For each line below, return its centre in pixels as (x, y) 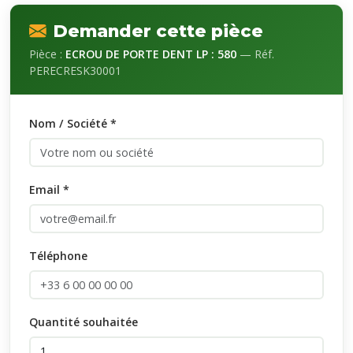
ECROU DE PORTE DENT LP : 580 (151, 54)
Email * (49, 190)
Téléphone (58, 256)
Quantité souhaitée (84, 322)
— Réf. (255, 54)
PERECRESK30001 (75, 71)
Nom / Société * (73, 123)
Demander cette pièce (158, 31)
